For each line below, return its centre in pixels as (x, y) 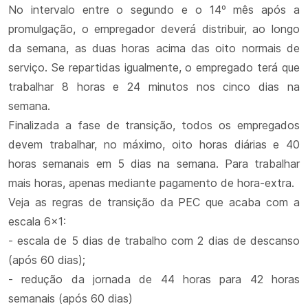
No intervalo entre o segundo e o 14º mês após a (154, 10)
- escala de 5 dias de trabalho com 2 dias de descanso (154, 241)
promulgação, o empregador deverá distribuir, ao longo (154, 29)
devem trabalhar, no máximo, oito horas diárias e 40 (154, 144)
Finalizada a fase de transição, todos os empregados (154, 125)
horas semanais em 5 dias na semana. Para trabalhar (154, 164)
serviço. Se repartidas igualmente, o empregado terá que (154, 67)
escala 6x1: (37, 221)
